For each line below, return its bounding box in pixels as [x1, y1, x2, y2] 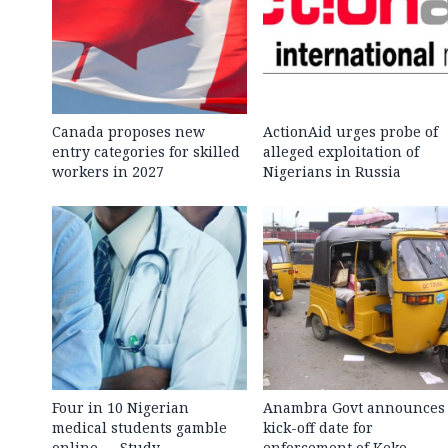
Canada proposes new [52, 121, 205, 141]
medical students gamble [52, 417, 227, 437]
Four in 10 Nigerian [52, 397, 189, 417]
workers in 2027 [52, 161, 164, 181]
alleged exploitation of [262, 141, 419, 161]
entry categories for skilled [52, 141, 240, 161]
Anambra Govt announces [262, 397, 445, 417]
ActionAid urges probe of [262, 121, 438, 141]
